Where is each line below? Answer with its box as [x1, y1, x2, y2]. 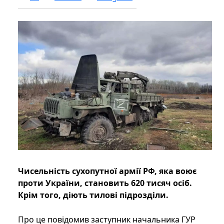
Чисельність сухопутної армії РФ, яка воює [18, 165, 196, 177]
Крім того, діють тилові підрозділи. [18, 189, 168, 201]
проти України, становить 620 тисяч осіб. [18, 177, 192, 189]
